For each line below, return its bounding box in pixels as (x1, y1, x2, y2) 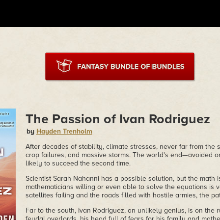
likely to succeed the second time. (25, 159, 131, 167)
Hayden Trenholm (36, 127, 92, 136)
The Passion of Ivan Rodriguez (25, 111, 210, 127)
